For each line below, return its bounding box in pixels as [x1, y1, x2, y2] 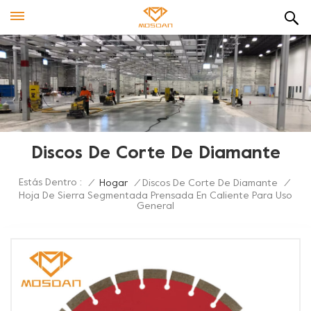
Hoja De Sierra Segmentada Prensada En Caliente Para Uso [19, 192, 292, 201]
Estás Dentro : [19, 178, 82, 187]
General [137, 202, 174, 211]
